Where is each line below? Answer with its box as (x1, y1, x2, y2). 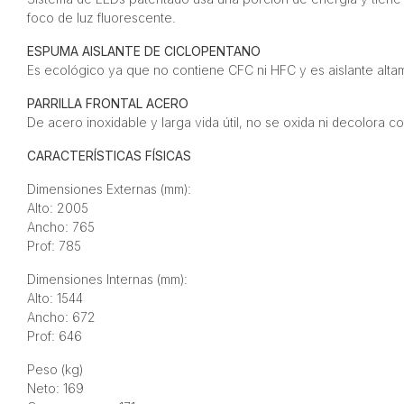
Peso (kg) (26, 361, 83, 377)
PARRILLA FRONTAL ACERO (26, 95, 188, 111)
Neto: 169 (26, 380, 84, 396)
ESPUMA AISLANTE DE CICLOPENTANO (26, 42, 261, 59)
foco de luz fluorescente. (26, 9, 176, 25)
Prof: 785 (26, 237, 81, 253)
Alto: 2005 (26, 199, 88, 216)
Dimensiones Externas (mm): (26, 180, 191, 197)
